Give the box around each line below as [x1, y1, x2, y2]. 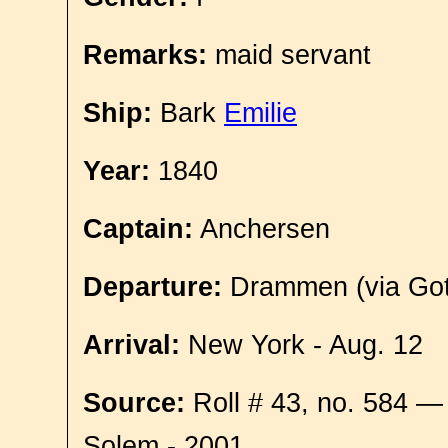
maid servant [207, 40, 371, 70]
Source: [83, 388, 185, 418]
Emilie [224, 98, 297, 128]
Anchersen [193, 214, 330, 244]
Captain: [83, 214, 193, 244]
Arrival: [83, 330, 180, 360]
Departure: [83, 272, 222, 302]
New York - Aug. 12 [180, 330, 423, 360]
